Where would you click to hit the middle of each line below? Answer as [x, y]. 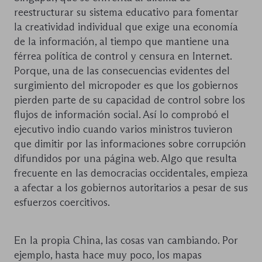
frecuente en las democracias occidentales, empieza [131, 173]
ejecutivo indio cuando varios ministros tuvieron [123, 130]
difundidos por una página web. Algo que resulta [125, 159]
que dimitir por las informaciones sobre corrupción [130, 144]
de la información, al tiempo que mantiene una [122, 42]
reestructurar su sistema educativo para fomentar [126, 13]
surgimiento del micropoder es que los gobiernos [126, 86]
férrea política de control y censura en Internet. [123, 56]
